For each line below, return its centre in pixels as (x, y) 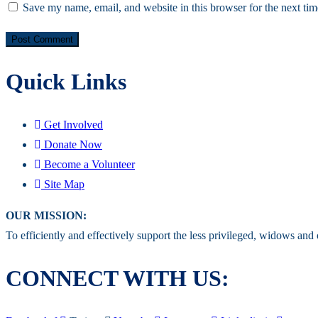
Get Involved (73, 124)
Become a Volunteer (89, 164)
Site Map (64, 184)
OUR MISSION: (46, 215)
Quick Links (66, 82)
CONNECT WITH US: (117, 279)
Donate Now (73, 144)
